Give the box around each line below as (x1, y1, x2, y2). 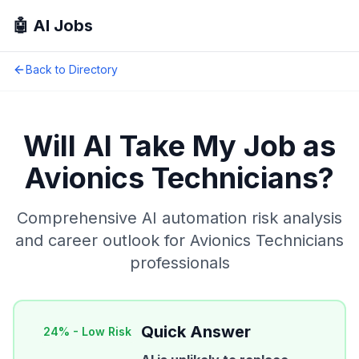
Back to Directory (26, 63, 118, 76)
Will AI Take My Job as (23, 128, 336, 163)
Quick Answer (141, 322, 251, 341)
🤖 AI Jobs (13, 16, 93, 35)
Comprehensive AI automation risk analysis (17, 208, 342, 228)
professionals (129, 253, 230, 272)
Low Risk (82, 325, 131, 338)
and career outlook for (15, 231, 190, 250)
